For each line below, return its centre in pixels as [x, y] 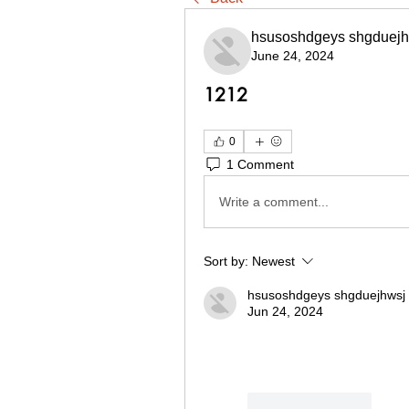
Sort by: [226, 261]
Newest [273, 261]
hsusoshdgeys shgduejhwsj [326, 295]
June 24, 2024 [293, 56]
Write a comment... [274, 201]
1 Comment [260, 164]
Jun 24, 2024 [285, 311]
